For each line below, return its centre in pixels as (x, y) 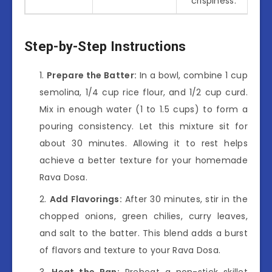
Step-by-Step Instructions (105, 47)
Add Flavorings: (86, 199)
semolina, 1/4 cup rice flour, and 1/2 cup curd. (144, 92)
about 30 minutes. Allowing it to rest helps (144, 143)
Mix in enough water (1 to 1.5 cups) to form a (144, 109)
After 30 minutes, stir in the (185, 199)
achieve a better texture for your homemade (144, 160)
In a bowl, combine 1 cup (192, 75)
